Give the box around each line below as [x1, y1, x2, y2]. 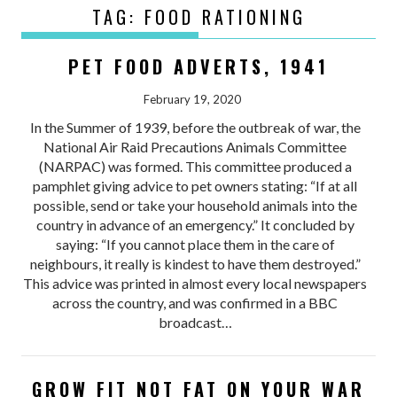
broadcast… [158, 313, 232, 331]
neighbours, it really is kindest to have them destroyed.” [29, 254, 361, 272]
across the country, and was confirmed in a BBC [52, 293, 339, 311]
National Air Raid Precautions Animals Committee [43, 137, 347, 155]
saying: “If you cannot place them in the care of [55, 235, 335, 253]
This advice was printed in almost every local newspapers [23, 274, 368, 292]
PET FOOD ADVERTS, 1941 [68, 52, 329, 80]
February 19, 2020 [143, 91, 241, 106]
